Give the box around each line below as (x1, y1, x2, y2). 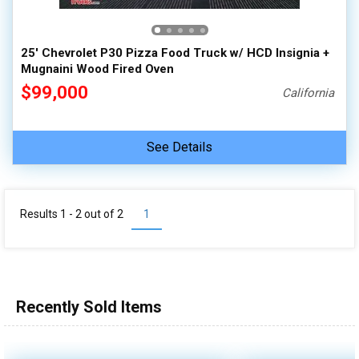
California (282, 86, 335, 100)
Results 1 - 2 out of (20, 208, 117, 220)
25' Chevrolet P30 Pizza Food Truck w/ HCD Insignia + (21, 46, 329, 60)
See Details (147, 139, 212, 155)
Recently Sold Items (16, 297, 162, 317)
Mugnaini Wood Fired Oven (21, 62, 174, 76)
